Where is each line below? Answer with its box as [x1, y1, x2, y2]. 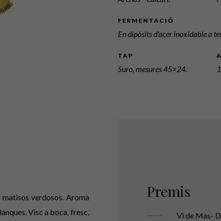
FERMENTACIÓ [118, 16, 174, 24]
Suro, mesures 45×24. [118, 64, 187, 74]
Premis [147, 182, 190, 200]
